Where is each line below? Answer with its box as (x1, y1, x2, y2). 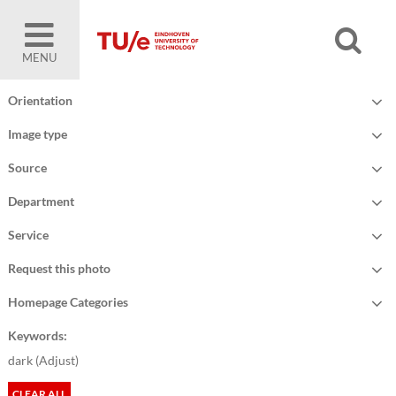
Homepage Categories (7, 294, 128, 309)
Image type (7, 126, 67, 141)
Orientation (7, 93, 72, 108)
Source (7, 160, 47, 175)
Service (7, 227, 49, 242)
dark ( (7, 353, 39, 368)
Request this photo (7, 261, 110, 276)
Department (7, 194, 74, 209)
